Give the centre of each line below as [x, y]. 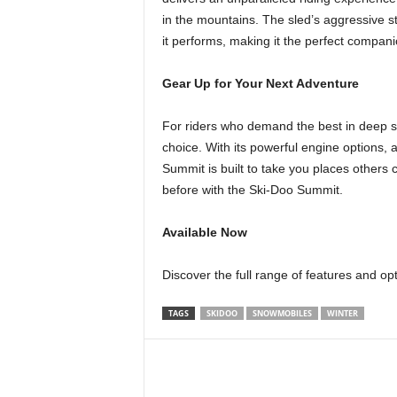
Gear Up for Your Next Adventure [260, 83]
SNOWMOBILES [282, 313]
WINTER [342, 313]
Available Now [204, 232]
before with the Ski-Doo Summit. [252, 190]
